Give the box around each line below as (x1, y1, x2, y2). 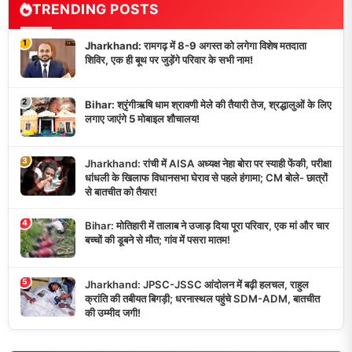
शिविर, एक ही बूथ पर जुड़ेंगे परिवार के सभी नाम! (85, 53, 253, 67)
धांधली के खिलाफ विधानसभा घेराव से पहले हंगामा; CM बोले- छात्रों (85, 171, 328, 185)
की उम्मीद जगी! (85, 306, 141, 320)
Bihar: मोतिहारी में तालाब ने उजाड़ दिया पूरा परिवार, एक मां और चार (85, 219, 329, 233)
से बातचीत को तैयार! (85, 185, 157, 199)
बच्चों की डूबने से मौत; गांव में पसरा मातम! (85, 233, 230, 247)
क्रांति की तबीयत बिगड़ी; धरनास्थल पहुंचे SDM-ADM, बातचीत (85, 292, 320, 306)
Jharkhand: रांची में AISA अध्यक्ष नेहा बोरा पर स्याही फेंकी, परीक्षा (85, 157, 332, 170)
